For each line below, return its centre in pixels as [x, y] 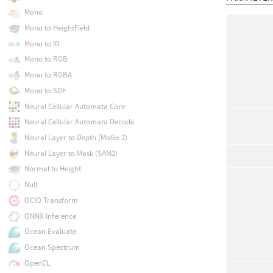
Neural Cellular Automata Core [74, 106]
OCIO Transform [51, 200]
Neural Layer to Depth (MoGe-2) [76, 137]
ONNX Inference [50, 216]
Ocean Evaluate [50, 232]
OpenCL [37, 263]
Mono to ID [42, 43]
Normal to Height [52, 169]
